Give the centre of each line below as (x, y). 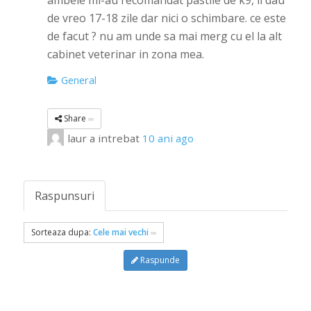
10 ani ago (168, 138)
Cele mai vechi (120, 232)
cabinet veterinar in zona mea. (125, 54)
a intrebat (114, 138)
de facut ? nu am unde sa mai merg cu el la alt (164, 36)
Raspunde (159, 260)
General (77, 80)
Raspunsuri (64, 195)
